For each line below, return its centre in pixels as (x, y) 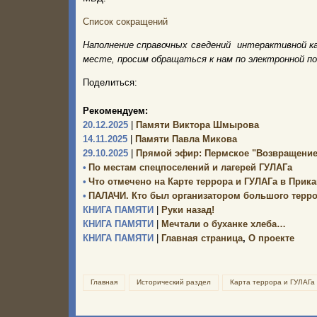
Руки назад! (186, 210)
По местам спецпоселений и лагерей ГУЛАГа (190, 167)
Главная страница (201, 238)
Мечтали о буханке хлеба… (222, 224)
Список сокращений (125, 22)
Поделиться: (110, 82)
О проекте (271, 238)
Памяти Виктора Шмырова (196, 125)
